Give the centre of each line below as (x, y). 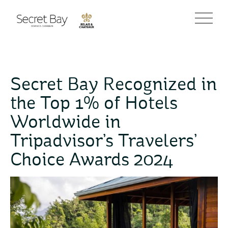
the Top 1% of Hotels (94, 104)
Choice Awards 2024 (92, 161)
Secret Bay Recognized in (113, 85)
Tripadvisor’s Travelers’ (103, 142)
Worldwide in (65, 123)
